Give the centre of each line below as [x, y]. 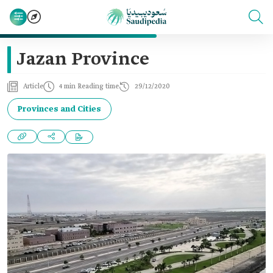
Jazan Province [83, 60]
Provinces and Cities [59, 109]
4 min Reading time [89, 87]
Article [33, 87]
